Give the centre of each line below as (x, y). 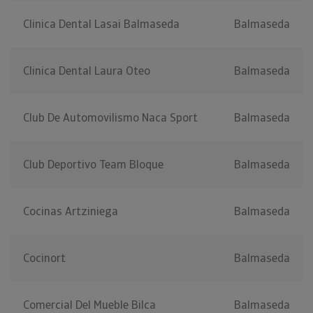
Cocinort (44, 259)
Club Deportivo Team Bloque (93, 165)
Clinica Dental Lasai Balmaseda (101, 24)
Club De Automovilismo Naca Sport (110, 118)
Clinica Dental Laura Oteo (87, 71)
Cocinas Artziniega (71, 212)
